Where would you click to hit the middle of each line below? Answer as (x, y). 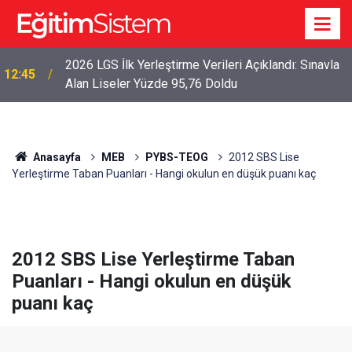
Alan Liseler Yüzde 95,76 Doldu (151, 84)
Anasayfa (55, 157)
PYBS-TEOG (176, 157)
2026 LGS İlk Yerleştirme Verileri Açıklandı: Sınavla (202, 65)
